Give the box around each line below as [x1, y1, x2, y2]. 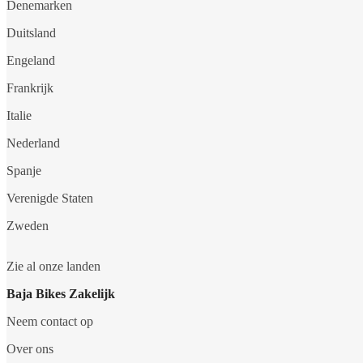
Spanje [6, 164, 41, 178]
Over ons [6, 342, 53, 357]
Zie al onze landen [6, 259, 100, 274]
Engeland [6, 53, 55, 68]
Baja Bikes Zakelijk [6, 287, 115, 301]
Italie [6, 109, 32, 123]
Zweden [6, 219, 49, 233]
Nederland [6, 136, 60, 151]
